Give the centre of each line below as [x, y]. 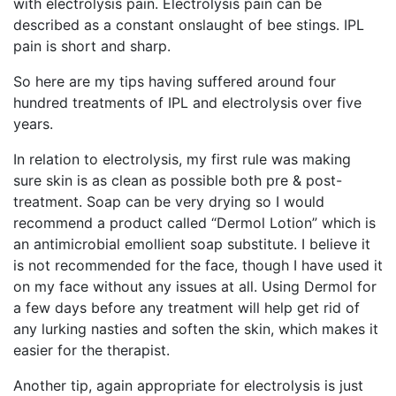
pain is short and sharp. [96, 46]
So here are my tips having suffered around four [175, 82]
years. [40, 124]
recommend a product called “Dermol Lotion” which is [194, 223]
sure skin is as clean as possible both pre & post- [178, 181]
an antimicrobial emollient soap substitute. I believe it [192, 244]
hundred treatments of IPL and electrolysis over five [187, 103]
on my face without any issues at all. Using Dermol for [195, 287]
